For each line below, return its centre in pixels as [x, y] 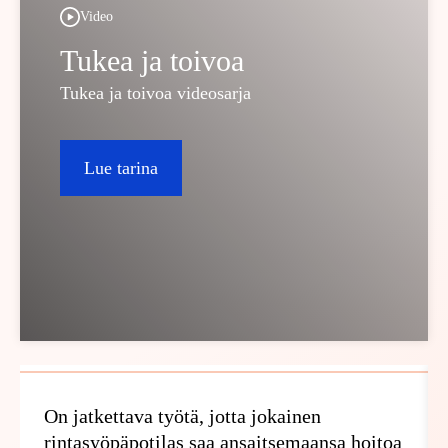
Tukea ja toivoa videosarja [155, 93]
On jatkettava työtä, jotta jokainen [182, 416]
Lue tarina [121, 167]
